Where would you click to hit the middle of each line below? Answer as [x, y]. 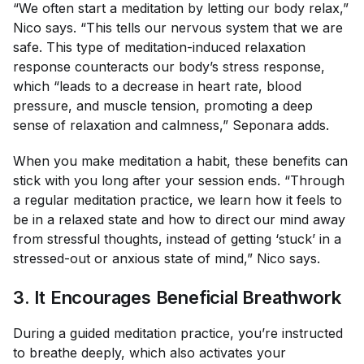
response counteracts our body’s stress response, [169, 67]
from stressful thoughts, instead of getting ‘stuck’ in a [177, 239]
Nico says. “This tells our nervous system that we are [178, 28]
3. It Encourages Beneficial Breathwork [177, 297]
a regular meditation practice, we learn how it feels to [178, 200]
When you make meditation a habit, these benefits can [180, 161]
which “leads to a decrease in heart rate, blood [157, 86]
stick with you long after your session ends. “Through [179, 180]
